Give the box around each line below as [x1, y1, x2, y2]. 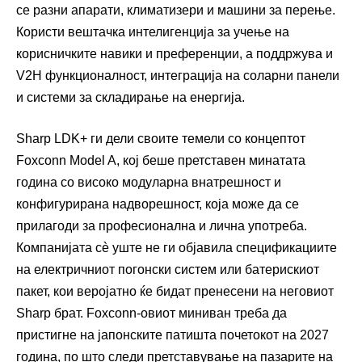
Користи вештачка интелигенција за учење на [16, 25, 289, 40]
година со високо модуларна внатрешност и [16, 175, 281, 190]
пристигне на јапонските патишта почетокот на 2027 [16, 328, 329, 343]
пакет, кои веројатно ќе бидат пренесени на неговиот [16, 284, 334, 299]
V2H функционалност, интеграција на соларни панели [16, 69, 339, 83]
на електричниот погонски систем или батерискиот [16, 263, 319, 277]
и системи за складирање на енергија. [16, 90, 245, 105]
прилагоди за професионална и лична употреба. [16, 219, 307, 234]
